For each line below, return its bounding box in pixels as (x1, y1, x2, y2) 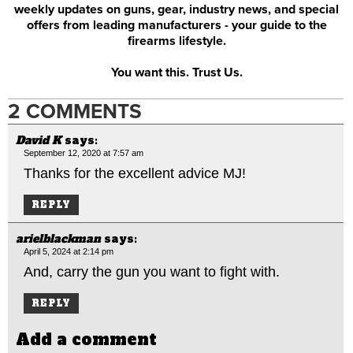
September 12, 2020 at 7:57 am (24, 147, 143, 158)
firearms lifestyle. (127, 32, 226, 49)
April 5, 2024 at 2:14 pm (24, 246, 113, 256)
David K (16, 132, 61, 148)
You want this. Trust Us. (110, 64, 243, 80)
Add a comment (16, 328, 157, 351)
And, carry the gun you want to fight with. (24, 263, 280, 280)
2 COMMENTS (8, 98, 142, 124)
